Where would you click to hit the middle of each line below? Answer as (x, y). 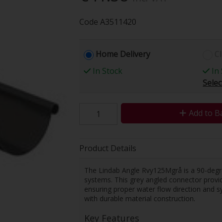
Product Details (108, 148)
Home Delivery (123, 54)
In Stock (107, 71)
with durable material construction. (139, 198)
